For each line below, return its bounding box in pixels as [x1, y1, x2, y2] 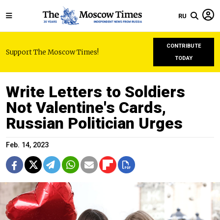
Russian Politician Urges [6, 114, 183, 133]
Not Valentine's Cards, [6, 98, 166, 117]
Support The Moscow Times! [6, 48, 99, 56]
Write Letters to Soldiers [6, 82, 185, 101]
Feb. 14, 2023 [6, 141, 49, 149]
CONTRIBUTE [166, 43, 201, 49]
